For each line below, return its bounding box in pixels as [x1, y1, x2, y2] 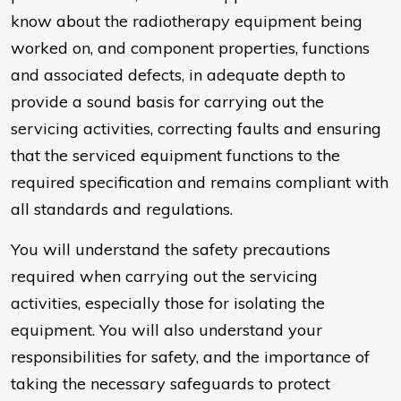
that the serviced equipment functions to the [11, 145, 340, 166]
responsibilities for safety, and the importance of [11, 346, 370, 368]
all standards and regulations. [11, 199, 233, 220]
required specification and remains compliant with [11, 172, 388, 193]
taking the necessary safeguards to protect [11, 373, 330, 395]
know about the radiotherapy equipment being [11, 11, 363, 32]
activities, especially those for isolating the [11, 293, 325, 314]
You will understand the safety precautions [11, 239, 330, 260]
